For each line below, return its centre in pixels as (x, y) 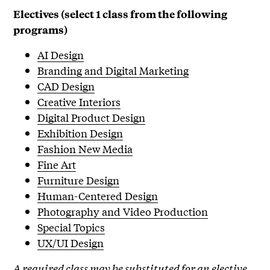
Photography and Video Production (123, 211)
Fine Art (57, 164)
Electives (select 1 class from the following (121, 14)
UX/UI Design (71, 242)
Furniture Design (79, 180)
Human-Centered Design (98, 195)
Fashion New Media (85, 148)
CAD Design (66, 86)
